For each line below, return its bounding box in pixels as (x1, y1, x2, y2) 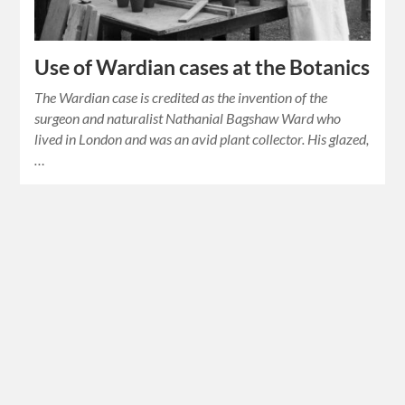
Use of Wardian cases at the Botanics (34, 54, 371, 80)
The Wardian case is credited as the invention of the (34, 88, 328, 106)
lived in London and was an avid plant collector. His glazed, (34, 129, 370, 147)
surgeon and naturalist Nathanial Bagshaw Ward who (34, 108, 342, 127)
